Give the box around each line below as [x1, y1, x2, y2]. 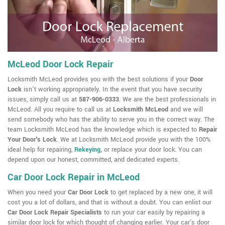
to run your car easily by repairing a [102, 208, 205, 217]
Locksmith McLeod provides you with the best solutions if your [8, 75, 190, 84]
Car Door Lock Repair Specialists [8, 208, 102, 217]
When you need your [8, 188, 68, 197]
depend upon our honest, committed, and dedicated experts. [8, 155, 179, 165]
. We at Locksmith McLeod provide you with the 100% [57, 135, 210, 145]
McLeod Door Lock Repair [8, 58, 113, 71]
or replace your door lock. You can [102, 145, 202, 155]
